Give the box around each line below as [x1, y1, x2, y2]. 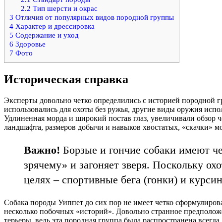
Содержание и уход [13, 31, 79, 40]
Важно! [24, 143, 60, 156]
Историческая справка [4, 72, 128, 86]
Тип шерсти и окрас [30, 4, 98, 13]
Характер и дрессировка [13, 22, 95, 31]
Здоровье [13, 40, 46, 49]
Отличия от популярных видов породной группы [13, 13, 174, 22]
